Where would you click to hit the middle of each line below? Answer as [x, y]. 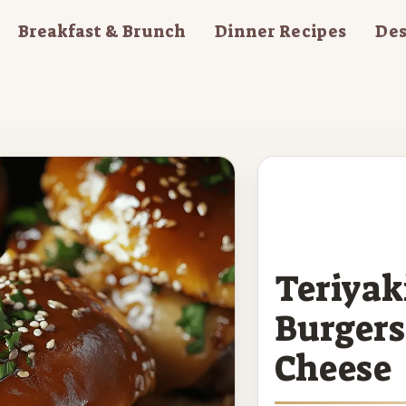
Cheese [333, 368]
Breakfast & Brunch [102, 32]
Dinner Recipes [280, 32]
